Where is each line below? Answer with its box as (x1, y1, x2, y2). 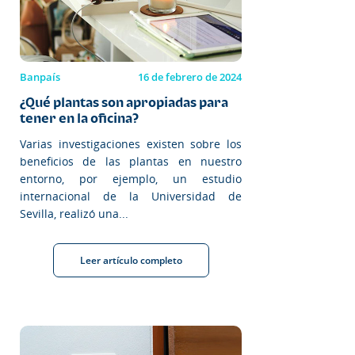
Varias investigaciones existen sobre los (20, 136, 242, 151)
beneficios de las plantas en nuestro (20, 153, 242, 169)
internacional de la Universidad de (20, 188, 242, 204)
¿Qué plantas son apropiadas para (20, 94, 228, 110)
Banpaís (20, 69, 60, 84)
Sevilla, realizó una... (20, 205, 128, 221)
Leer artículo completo (79, 253, 182, 267)
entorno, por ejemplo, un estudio (20, 170, 242, 186)
